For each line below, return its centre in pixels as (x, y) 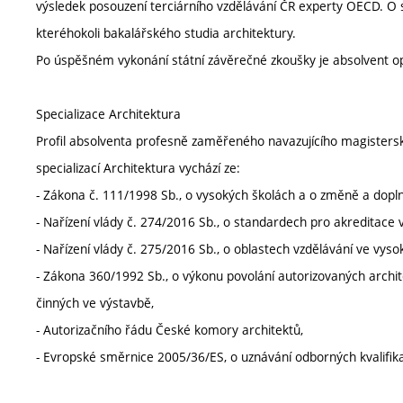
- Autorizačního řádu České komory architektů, (170, 330)
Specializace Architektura (108, 114)
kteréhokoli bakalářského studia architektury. (166, 33)
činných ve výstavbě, (95, 303)
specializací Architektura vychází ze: (138, 168)
